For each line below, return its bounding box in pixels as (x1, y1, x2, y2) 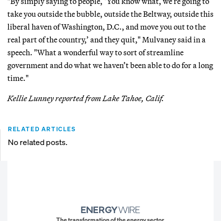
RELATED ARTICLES (8, 125, 76, 133)
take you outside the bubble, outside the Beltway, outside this (7, 8, 214, 19)
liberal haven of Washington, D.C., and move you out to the (7, 21, 206, 32)
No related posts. (8, 136, 68, 147)
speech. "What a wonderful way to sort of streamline (7, 47, 184, 57)
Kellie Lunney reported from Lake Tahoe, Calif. (7, 93, 164, 103)
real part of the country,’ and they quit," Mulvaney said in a (7, 34, 206, 44)
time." (7, 73, 29, 83)
